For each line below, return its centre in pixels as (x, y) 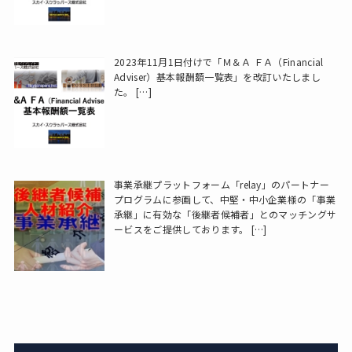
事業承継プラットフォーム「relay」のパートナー (222, 184)
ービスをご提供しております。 (181, 229)
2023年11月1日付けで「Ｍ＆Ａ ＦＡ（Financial (219, 61)
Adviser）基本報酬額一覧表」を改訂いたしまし (218, 76)
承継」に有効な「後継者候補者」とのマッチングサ (225, 214)
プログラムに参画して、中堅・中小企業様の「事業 (225, 199)
